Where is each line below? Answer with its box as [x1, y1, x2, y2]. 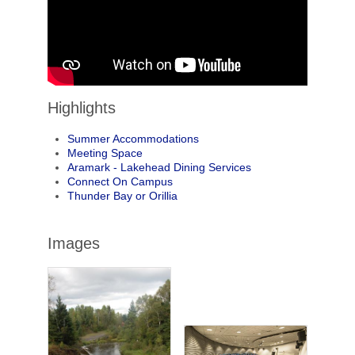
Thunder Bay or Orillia [67, 189, 177, 202]
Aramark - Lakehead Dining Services [67, 160, 251, 174]
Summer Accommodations [67, 132, 199, 145]
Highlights [47, 98, 116, 116]
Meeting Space [67, 146, 143, 159]
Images [47, 234, 100, 252]
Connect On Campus [67, 174, 173, 188]
